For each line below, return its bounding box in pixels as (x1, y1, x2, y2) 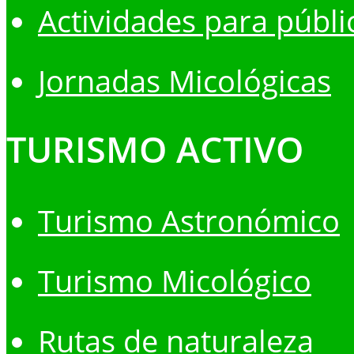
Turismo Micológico (38, 261, 311, 302)
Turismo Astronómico (38, 201, 340, 242)
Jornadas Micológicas (38, 61, 331, 102)
